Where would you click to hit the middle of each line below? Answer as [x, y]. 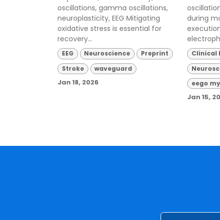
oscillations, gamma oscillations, [113, 8]
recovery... [75, 39]
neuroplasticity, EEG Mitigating [109, 18]
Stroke [73, 68]
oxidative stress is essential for [110, 29]
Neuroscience [107, 54]
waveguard [113, 68]
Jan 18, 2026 [78, 82]
